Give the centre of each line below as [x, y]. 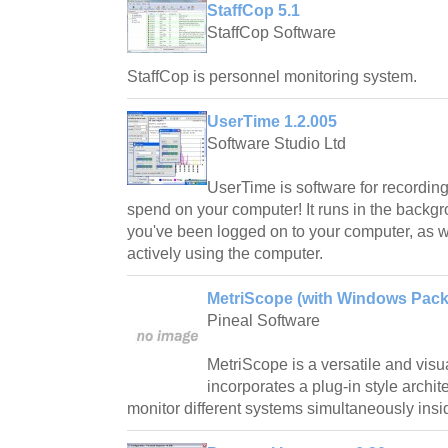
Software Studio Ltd [276, 144]
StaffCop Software [271, 33]
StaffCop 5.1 [253, 11]
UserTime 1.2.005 [272, 122]
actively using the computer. [225, 254]
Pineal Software [263, 321]
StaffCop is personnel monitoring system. [272, 77]
